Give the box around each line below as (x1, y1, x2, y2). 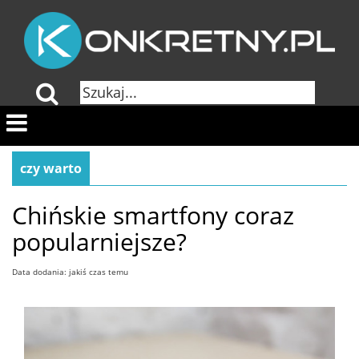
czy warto (20, 159, 82, 178)
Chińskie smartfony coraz (12, 199, 294, 232)
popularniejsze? (12, 225, 187, 259)
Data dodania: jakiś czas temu (12, 266, 128, 278)
